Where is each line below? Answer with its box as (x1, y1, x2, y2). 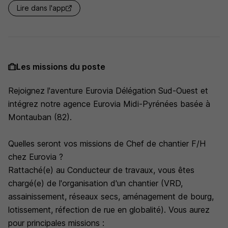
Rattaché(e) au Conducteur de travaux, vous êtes (8, 165, 194, 175)
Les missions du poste (16, 62, 105, 72)
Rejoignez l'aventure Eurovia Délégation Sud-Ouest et (8, 85, 208, 96)
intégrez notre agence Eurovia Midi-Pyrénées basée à (8, 99, 210, 109)
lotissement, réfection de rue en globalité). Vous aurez (8, 205, 210, 215)
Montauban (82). (8, 112, 72, 122)
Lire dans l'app (17, 4, 66, 12)
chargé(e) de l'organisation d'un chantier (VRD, (8, 178, 183, 188)
